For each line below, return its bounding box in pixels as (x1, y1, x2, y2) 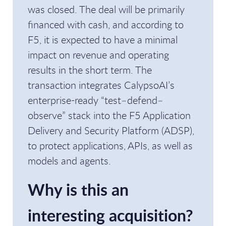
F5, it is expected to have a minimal (28, 33, 178, 46)
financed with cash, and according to (28, 18, 184, 31)
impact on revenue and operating (28, 48, 169, 62)
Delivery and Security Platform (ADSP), (28, 124, 194, 137)
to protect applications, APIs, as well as (28, 139, 193, 152)
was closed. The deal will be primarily (28, 3, 185, 16)
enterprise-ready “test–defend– (28, 93, 163, 107)
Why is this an (28, 178, 129, 201)
